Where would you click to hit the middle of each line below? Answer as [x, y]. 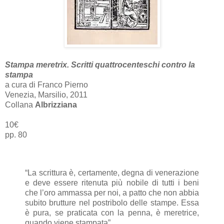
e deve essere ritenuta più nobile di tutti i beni [112, 182]
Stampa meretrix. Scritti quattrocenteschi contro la [100, 64]
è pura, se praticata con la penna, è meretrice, [112, 212]
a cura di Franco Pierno [46, 84]
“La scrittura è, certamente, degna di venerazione [112, 172]
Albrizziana [56, 104]
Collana [20, 104]
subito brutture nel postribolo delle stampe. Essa [112, 202]
